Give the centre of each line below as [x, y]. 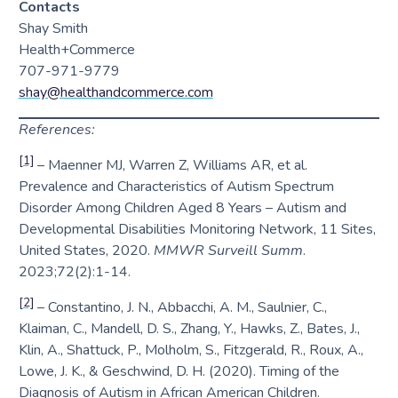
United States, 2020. [86, 251]
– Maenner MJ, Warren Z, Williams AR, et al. [170, 166]
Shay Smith [53, 29]
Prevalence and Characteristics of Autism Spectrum [176, 187]
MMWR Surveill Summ [228, 251]
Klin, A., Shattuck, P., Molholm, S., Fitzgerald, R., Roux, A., [191, 350]
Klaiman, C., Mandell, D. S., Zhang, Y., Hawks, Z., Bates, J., [189, 329]
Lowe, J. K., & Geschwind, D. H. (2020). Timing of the [179, 372]
